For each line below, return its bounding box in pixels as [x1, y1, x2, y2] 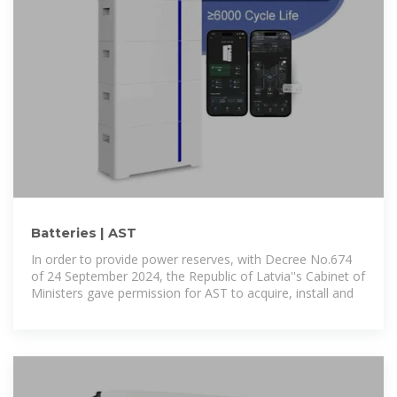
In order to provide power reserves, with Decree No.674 [31, 250, 352, 268]
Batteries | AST [31, 224, 136, 241]
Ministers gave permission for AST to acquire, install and [31, 284, 354, 301]
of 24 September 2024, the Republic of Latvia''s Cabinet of [31, 267, 365, 284]
